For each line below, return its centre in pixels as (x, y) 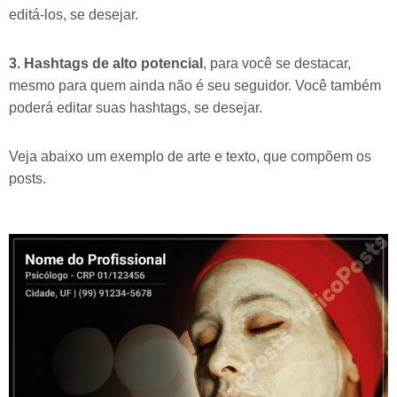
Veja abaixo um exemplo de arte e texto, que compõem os (190, 157)
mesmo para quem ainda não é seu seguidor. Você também (195, 86)
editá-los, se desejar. (74, 15)
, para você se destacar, (277, 64)
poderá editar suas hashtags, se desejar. (136, 108)
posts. (27, 179)
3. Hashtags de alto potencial (106, 64)
